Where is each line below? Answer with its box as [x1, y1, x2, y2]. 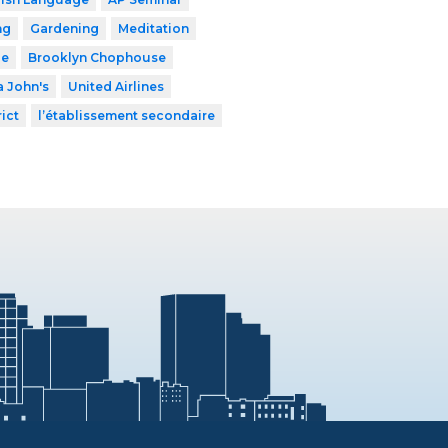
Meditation [117, 21, 189, 37]
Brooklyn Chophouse [27, 50, 166, 66]
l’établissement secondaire [37, 108, 215, 124]
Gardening [29, 21, 99, 37]
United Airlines [67, 79, 164, 95]
